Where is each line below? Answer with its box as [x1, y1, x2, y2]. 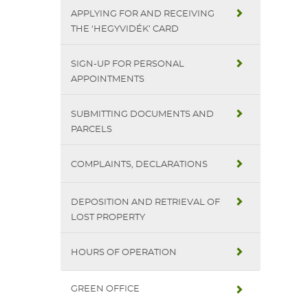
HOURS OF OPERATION [71, 248, 177, 257]
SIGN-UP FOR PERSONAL [71, 60, 184, 69]
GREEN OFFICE [71, 285, 140, 294]
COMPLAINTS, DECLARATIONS [71, 160, 208, 169]
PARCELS [71, 125, 112, 134]
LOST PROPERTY [71, 213, 145, 222]
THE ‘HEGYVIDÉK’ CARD [71, 25, 179, 34]
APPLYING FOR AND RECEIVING [71, 10, 214, 19]
